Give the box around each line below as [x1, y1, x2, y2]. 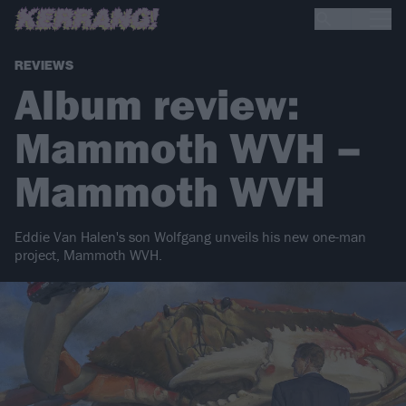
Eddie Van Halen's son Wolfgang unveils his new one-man [14, 227, 366, 246]
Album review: [14, 77, 299, 131]
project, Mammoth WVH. [14, 246, 162, 265]
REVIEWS [14, 58, 73, 74]
